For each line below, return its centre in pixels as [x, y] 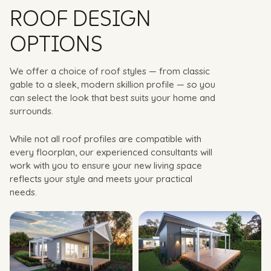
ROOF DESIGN [80, 18]
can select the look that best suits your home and [113, 97]
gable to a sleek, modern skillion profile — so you [113, 84]
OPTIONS [56, 44]
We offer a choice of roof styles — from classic [110, 71]
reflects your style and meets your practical [101, 178]
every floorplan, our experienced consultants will [111, 152]
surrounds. [31, 111]
